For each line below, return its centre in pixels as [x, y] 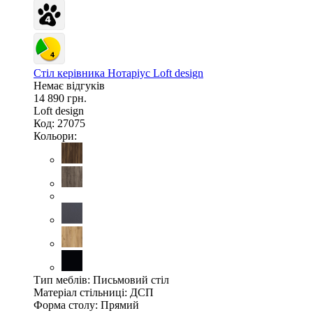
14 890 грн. [60, 98]
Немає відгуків [69, 85]
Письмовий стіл [131, 279]
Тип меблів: [62, 279]
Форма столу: [66, 305]
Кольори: [55, 136]
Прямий [120, 305]
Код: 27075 [59, 123]
